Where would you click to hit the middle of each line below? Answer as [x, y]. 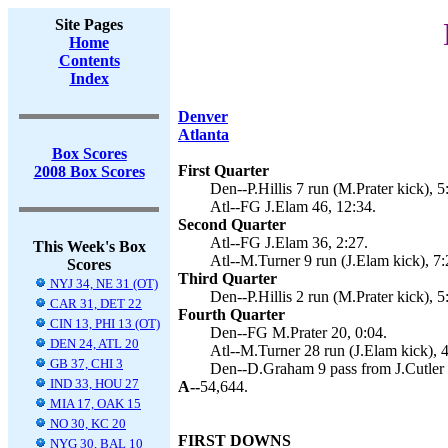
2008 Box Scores [89, 171]
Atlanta [203, 134]
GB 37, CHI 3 [85, 363]
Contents [89, 60]
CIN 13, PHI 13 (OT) [103, 323]
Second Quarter [232, 224]
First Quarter [223, 170]
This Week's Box [89, 246]
